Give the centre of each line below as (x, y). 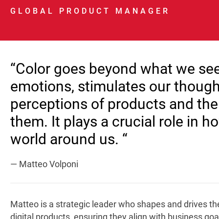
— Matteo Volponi (44, 164)
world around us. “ (69, 139)
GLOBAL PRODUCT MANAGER (90, 11)
